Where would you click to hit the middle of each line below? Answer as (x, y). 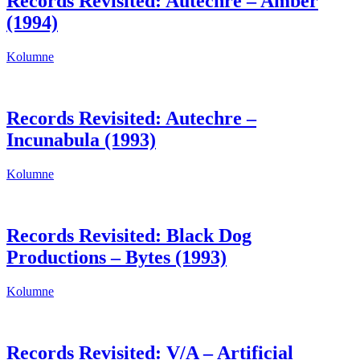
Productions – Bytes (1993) (117, 258)
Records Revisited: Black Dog (129, 236)
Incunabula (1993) (81, 140)
